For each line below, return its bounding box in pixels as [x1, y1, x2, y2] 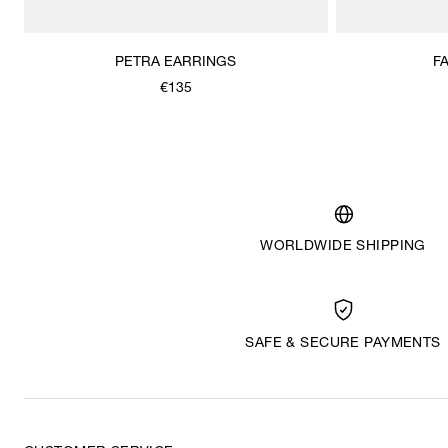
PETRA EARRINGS [115, 55, 237, 70]
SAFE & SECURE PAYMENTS [245, 336, 441, 351]
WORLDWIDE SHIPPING [260, 239, 426, 254]
